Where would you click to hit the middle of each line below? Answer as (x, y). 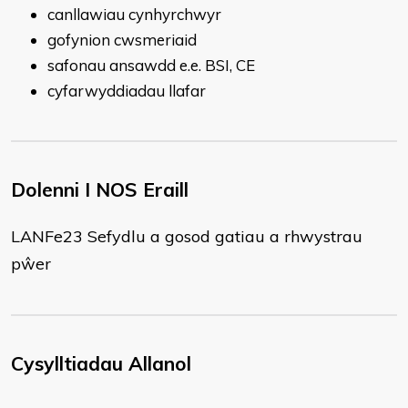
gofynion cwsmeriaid (122, 40)
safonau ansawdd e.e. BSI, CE (151, 65)
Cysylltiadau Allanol (101, 363)
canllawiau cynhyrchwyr (134, 14)
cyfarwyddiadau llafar (127, 91)
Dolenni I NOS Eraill (100, 189)
